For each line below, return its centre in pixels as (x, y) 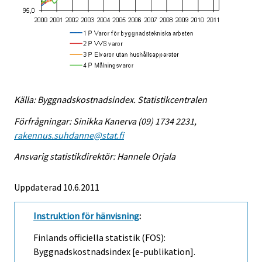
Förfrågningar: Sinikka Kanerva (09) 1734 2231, (105, 121)
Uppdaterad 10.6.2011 (57, 187)
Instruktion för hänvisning (86, 216)
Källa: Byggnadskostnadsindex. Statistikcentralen (111, 99)
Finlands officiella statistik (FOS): (99, 238)
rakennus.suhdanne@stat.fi (69, 135)
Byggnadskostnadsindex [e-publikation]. (114, 252)
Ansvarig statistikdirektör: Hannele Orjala (95, 156)
